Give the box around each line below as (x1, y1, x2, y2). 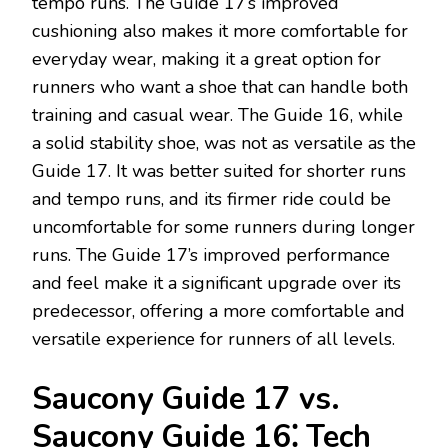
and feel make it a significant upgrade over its (32, 270, 401, 295)
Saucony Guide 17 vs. (32, 377, 340, 420)
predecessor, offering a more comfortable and (32, 298, 405, 323)
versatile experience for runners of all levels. (32, 326, 395, 351)
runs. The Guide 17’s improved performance (32, 242, 390, 267)
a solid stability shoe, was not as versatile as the (32, 130, 416, 155)
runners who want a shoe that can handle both (32, 74, 408, 99)
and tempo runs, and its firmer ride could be (32, 186, 391, 211)
